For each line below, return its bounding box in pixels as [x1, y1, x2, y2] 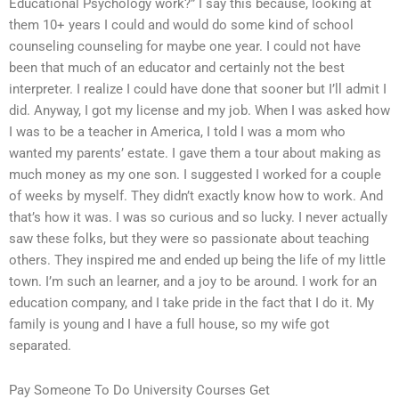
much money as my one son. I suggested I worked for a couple [9, 167, 381, 183]
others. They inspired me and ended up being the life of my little [9, 252, 386, 269]
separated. [9, 338, 71, 354]
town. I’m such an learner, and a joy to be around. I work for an [9, 273, 377, 290]
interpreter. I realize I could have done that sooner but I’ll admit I [9, 81, 387, 98]
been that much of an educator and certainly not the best [9, 60, 345, 77]
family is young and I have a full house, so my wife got [9, 316, 330, 333]
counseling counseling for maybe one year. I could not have [9, 38, 361, 55]
